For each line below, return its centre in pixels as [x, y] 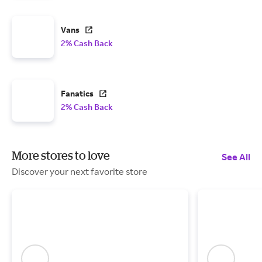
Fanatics [77, 94]
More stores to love [61, 156]
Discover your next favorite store [80, 172]
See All [236, 157]
